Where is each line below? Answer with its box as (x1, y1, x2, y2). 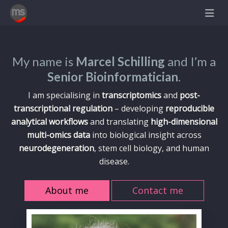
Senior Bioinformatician (47, 69, 178, 84)
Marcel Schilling (76, 54, 165, 69)
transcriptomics (102, 90, 161, 101)
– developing (112, 103, 165, 114)
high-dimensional (150, 116, 217, 127)
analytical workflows (11, 116, 88, 127)
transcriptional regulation (14, 103, 112, 114)
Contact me (132, 184, 183, 196)
